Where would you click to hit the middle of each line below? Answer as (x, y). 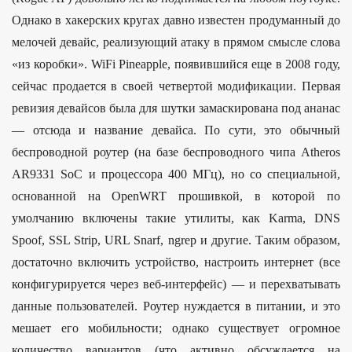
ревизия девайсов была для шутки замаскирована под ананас (176, 108)
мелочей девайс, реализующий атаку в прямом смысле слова (176, 42)
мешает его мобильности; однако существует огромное (176, 328)
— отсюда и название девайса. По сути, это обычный (176, 130)
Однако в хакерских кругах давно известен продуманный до (176, 20)
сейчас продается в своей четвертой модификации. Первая (176, 86)
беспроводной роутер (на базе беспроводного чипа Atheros (176, 152)
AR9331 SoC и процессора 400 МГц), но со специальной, (176, 174)
